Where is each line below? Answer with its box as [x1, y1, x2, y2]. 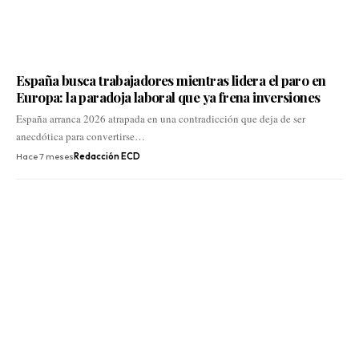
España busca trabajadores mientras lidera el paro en [16, 71, 326, 90]
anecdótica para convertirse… [16, 129, 145, 144]
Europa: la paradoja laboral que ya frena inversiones [16, 88, 321, 107]
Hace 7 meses [16, 151, 74, 163]
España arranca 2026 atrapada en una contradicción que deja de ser [16, 111, 305, 127]
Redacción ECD [74, 151, 140, 163]
